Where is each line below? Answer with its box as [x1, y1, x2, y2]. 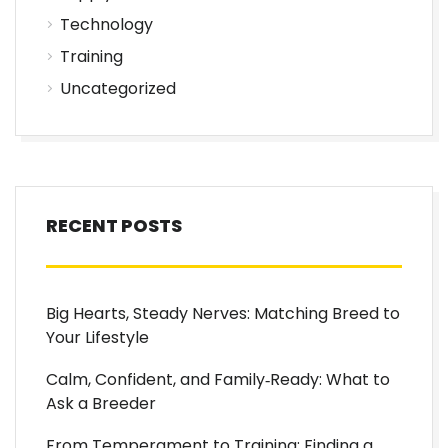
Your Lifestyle [46, 326, 149, 349]
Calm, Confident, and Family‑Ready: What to [46, 368, 390, 391]
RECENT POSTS [46, 213, 182, 238]
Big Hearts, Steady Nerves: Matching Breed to [46, 302, 400, 325]
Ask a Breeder [46, 392, 156, 415]
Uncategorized [60, 77, 176, 100]
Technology [60, 13, 153, 36]
